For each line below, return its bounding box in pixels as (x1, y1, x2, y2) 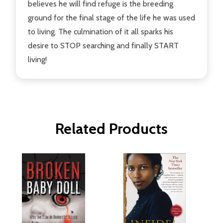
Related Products (55, 119, 168, 138)
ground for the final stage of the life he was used (28, 12, 195, 22)
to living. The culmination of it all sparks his (28, 26, 173, 36)
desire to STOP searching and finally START (28, 40, 179, 50)
